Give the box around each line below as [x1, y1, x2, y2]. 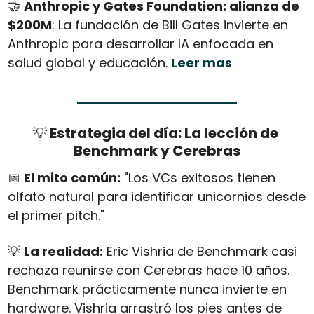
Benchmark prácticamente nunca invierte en [7, 280, 287, 299]
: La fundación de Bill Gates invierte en [51, 16, 288, 34]
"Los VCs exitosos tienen [120, 169, 275, 187]
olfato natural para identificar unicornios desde [7, 188, 306, 206]
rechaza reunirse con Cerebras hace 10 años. [7, 261, 289, 280]
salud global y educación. [7, 54, 171, 72]
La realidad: [23, 243, 103, 261]
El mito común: [23, 169, 121, 187]
